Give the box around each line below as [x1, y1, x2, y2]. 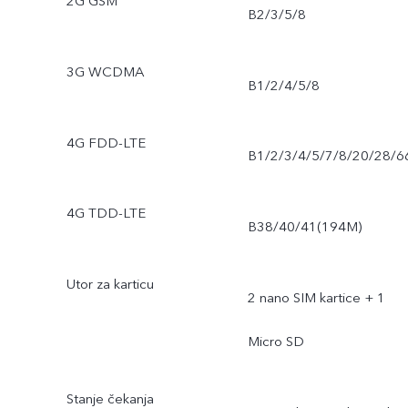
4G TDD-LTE [66, 204, 146, 223]
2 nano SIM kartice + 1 [247, 289, 385, 308]
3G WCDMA [66, 62, 144, 81]
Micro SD [247, 332, 304, 352]
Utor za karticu [66, 275, 154, 294]
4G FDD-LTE [66, 133, 146, 152]
